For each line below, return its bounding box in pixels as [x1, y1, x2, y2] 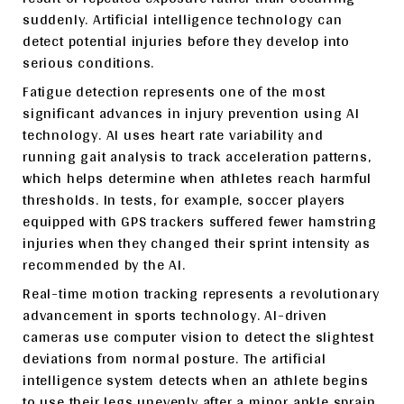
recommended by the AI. [23, 251, 186, 278]
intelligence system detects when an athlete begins [23, 366, 369, 393]
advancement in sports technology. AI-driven [23, 301, 327, 328]
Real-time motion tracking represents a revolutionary [23, 280, 380, 307]
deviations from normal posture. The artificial [23, 344, 326, 372]
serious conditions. [23, 49, 155, 76]
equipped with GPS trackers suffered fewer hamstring [23, 207, 377, 234]
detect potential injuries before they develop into [23, 27, 350, 54]
